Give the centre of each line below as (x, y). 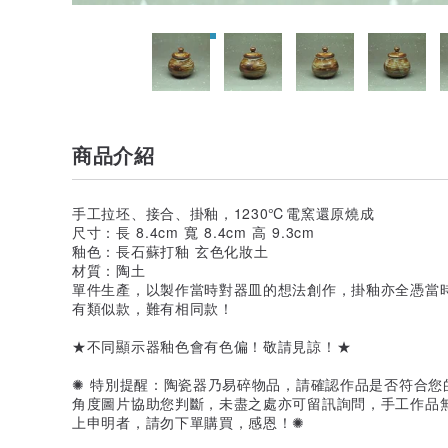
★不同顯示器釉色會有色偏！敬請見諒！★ (212, 345)
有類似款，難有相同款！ (153, 307)
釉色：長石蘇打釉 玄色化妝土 (170, 250)
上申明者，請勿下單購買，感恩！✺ (189, 421)
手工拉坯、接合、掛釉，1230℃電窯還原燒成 (223, 212)
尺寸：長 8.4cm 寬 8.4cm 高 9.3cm (193, 231)
